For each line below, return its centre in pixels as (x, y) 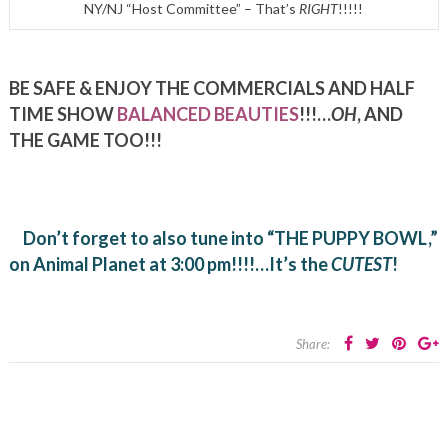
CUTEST (361, 264)
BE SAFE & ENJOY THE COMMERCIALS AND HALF (211, 88)
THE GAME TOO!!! (86, 140)
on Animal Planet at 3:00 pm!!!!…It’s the (169, 264)
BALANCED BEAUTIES (206, 114)
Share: (313, 344)
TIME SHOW (61, 114)
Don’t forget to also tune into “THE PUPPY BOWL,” (230, 238)
